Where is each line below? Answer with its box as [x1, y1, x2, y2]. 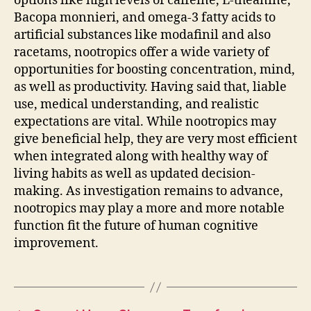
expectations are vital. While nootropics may [14, 114, 276, 130]
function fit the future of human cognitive [14, 218, 258, 234]
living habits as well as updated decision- [14, 166, 255, 182]
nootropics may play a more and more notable [14, 201, 285, 217]
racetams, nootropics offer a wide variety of [14, 44, 269, 60]
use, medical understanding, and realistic [14, 96, 259, 112]
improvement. [14, 235, 99, 251]
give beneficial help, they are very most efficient [14, 131, 297, 147]
